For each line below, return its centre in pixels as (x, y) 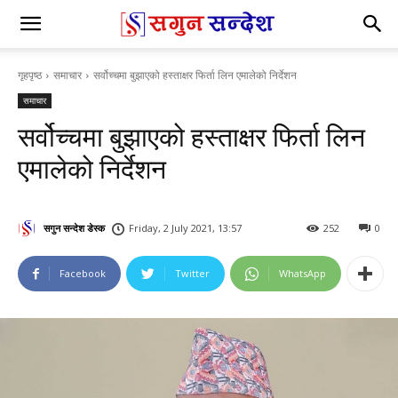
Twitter (192, 274)
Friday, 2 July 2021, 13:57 (185, 228)
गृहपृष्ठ (30, 75)
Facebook (83, 274)
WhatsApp (302, 274)
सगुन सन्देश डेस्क (74, 227)
